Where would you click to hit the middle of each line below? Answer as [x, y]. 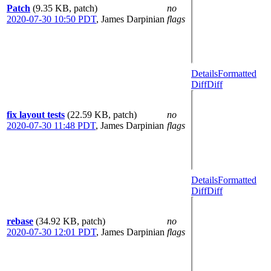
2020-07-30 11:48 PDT [51, 126]
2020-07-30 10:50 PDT [51, 19]
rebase [20, 221]
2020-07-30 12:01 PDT [51, 232]
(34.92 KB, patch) [70, 221]
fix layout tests [36, 115]
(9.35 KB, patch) [65, 8]
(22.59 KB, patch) [102, 115]
